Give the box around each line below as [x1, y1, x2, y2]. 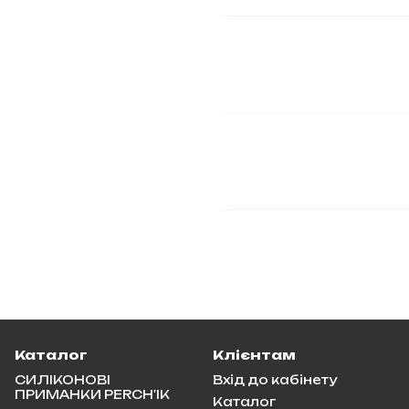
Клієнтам [213, 347, 296, 363]
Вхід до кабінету [213, 372, 337, 388]
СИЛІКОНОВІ [15, 372, 110, 388]
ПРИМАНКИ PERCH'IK [15, 387, 170, 403]
